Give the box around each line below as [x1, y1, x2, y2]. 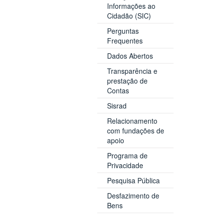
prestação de [107, 75, 148, 86]
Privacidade [107, 160, 143, 170]
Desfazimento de [107, 190, 159, 200]
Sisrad [107, 100, 127, 110]
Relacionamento [107, 115, 157, 126]
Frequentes [107, 35, 143, 45]
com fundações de [107, 125, 164, 135]
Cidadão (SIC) [107, 10, 151, 21]
